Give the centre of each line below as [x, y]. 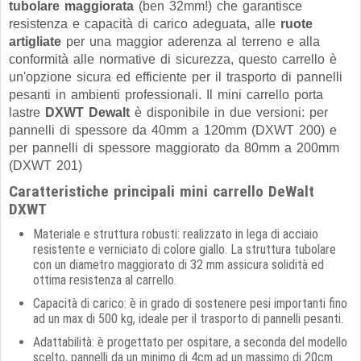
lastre [27, 112]
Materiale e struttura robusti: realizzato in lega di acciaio [176, 234]
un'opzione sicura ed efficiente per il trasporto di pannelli [176, 77]
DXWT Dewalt [87, 112]
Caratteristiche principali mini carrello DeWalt [162, 191]
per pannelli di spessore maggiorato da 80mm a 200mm [174, 148]
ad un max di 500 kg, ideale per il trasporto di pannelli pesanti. [188, 319]
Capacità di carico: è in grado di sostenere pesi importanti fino [190, 303]
